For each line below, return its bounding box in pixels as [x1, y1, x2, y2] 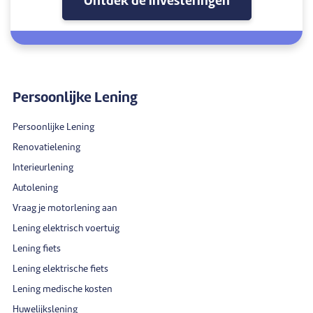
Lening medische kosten [13, 284, 112, 294]
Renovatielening [13, 143, 80, 152]
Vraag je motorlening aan [13, 203, 117, 213]
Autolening [13, 183, 58, 193]
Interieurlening [13, 163, 73, 173]
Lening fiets [13, 244, 61, 254]
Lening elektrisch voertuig [13, 224, 119, 233]
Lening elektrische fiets [13, 264, 108, 274]
